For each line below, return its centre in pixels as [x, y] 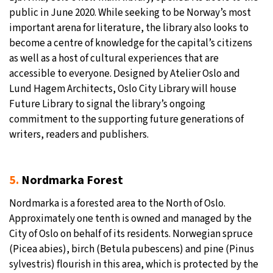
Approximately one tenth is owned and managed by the [130, 219]
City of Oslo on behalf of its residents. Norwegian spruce [131, 234]
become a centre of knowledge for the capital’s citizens [131, 44]
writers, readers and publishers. [79, 135]
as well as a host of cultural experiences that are [114, 59]
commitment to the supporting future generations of [126, 120]
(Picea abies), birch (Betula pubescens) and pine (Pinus [132, 250]
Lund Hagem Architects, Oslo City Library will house [123, 89]
